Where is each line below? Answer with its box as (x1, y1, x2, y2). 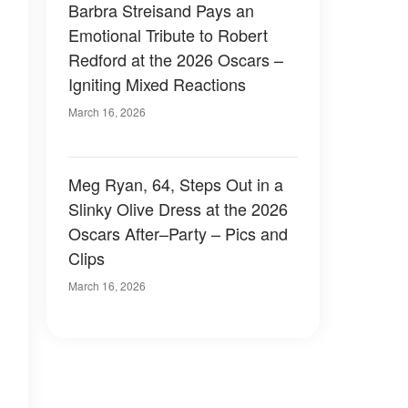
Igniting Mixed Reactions (68, 72, 246, 96)
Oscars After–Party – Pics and (68, 221, 288, 245)
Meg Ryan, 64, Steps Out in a (68, 172, 283, 196)
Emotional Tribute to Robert (68, 23, 268, 46)
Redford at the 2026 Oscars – (68, 47, 283, 71)
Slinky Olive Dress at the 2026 (68, 197, 288, 220)
